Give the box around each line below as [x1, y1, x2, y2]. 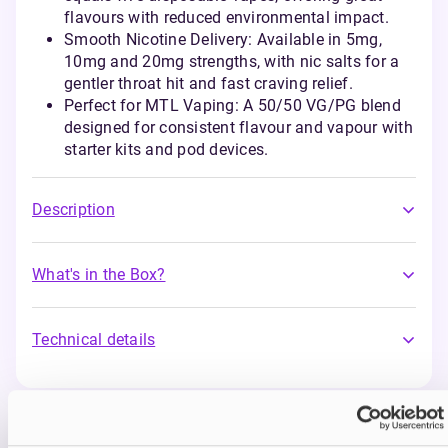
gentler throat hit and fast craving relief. [64, 74, 353, 93]
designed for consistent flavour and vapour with [64, 118, 413, 137]
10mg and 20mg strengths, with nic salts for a [64, 52, 400, 71]
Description [32, 200, 115, 219]
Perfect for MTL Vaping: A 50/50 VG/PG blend [64, 96, 401, 115]
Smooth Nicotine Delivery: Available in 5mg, [64, 30, 382, 49]
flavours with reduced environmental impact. [64, 8, 389, 27]
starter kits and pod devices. [64, 140, 269, 159]
